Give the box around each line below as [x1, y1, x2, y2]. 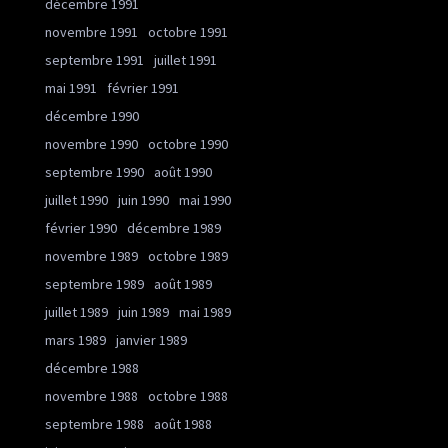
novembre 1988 [45, 387, 138, 406]
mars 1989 [45, 331, 106, 350]
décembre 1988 [45, 359, 139, 378]
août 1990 [154, 163, 212, 182]
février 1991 [107, 79, 179, 98]
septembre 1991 [45, 51, 144, 70]
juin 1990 [118, 191, 169, 210]
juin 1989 [118, 303, 169, 322]
